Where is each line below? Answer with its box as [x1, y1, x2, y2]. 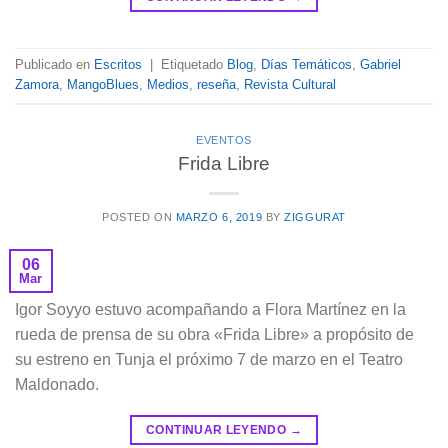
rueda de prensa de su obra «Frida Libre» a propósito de [15, 325, 414, 343]
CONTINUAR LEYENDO [146, 422, 290, 437]
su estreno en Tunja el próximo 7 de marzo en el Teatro [15, 350, 403, 368]
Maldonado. [15, 375, 99, 393]
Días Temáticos [261, 57, 352, 73]
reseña [197, 77, 236, 93]
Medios [147, 77, 189, 93]
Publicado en [15, 57, 94, 73]
